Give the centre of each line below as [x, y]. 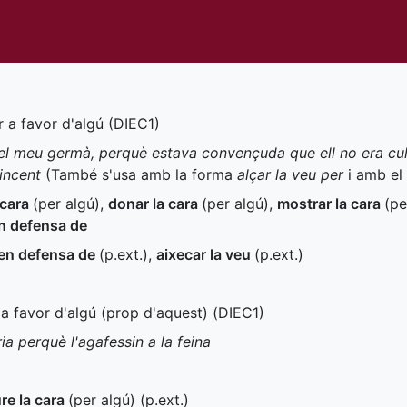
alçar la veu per [290, 174]
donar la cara [155, 203]
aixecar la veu [205, 254]
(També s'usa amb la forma [139, 174]
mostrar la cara [331, 203]
